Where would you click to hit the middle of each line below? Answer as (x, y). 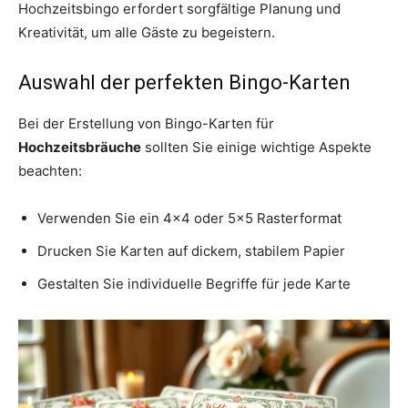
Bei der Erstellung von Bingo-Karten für (146, 123)
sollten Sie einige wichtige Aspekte (256, 147)
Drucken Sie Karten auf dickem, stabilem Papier (191, 250)
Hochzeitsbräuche (80, 147)
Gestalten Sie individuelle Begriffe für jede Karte (194, 283)
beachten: (50, 170)
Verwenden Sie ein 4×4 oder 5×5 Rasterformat (189, 218)
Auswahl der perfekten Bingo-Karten (184, 82)
